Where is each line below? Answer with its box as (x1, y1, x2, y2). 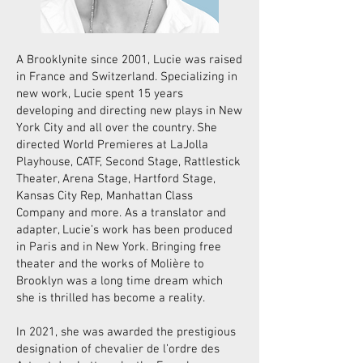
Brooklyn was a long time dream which (16, 274, 223, 288)
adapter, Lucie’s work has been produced (16, 223, 233, 237)
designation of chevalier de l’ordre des (16, 342, 220, 357)
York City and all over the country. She (16, 121, 217, 135)
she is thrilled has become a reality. (16, 291, 205, 305)
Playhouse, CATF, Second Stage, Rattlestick (16, 155, 241, 169)
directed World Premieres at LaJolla (16, 138, 208, 152)
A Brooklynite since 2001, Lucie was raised (16, 53, 242, 67)
